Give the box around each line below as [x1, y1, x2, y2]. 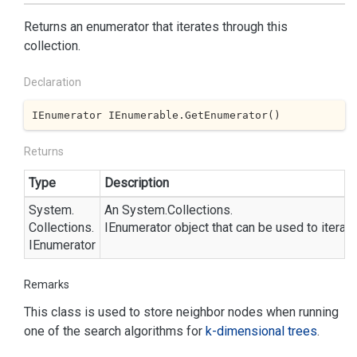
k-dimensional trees [206, 324, 317, 339]
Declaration [24, 76, 81, 88]
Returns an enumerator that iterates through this [24, 19, 288, 34]
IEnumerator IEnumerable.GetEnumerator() [31, 108, 280, 121]
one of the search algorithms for [24, 324, 206, 339]
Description [104, 175, 169, 190]
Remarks [24, 278, 69, 291]
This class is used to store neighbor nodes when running [24, 304, 339, 320]
